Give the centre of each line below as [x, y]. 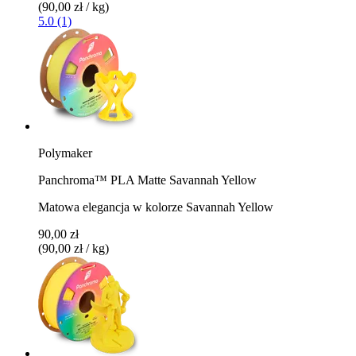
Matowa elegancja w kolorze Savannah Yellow [156, 207]
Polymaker [65, 153]
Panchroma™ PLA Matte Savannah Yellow [147, 180]
